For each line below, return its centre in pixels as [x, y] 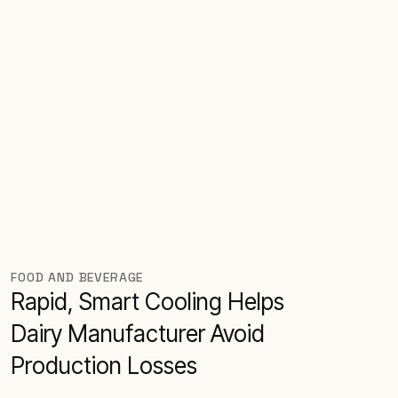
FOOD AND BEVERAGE [77, 277]
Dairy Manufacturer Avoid [138, 334]
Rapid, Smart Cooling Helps [147, 302]
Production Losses [104, 366]
